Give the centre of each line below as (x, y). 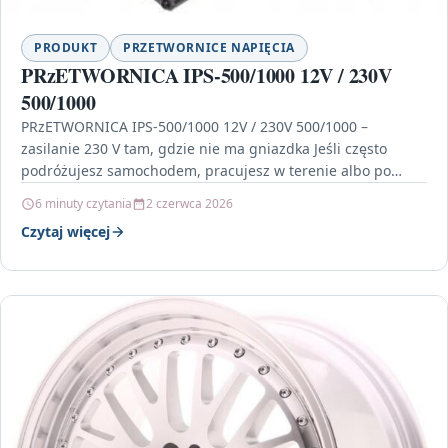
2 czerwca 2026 (189, 204)
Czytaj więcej (65, 232)
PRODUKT (66, 48)
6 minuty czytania (83, 204)
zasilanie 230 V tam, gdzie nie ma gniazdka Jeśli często (204, 149)
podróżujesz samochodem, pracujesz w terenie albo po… (211, 171)
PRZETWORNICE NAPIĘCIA (209, 48)
